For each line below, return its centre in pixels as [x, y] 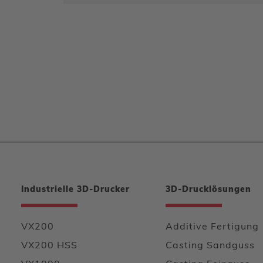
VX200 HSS [49, 246]
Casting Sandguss [210, 246]
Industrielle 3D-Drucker [75, 190]
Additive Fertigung [212, 227]
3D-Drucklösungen [208, 190]
